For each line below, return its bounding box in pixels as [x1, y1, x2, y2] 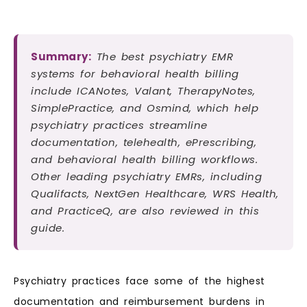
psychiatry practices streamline [31, 118, 208, 133]
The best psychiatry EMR [96, 49, 233, 64]
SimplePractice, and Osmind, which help [31, 101, 258, 116]
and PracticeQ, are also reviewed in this [31, 204, 259, 219]
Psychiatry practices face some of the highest [14, 274, 265, 288]
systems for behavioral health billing [31, 66, 239, 82]
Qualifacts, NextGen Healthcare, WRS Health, [31, 186, 279, 201]
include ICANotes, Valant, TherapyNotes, [31, 84, 256, 99]
